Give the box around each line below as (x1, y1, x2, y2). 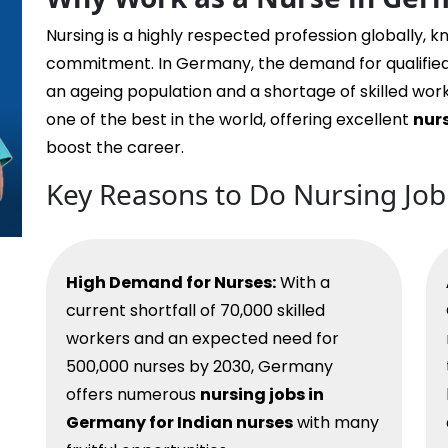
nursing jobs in (200, 383, 324, 407)
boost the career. (46, 136, 184, 160)
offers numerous (66, 383, 200, 407)
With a (276, 271, 330, 295)
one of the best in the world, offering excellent (46, 108, 413, 132)
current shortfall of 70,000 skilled (66, 299, 325, 323)
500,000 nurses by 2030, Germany (66, 355, 333, 379)
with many (293, 411, 379, 435)
